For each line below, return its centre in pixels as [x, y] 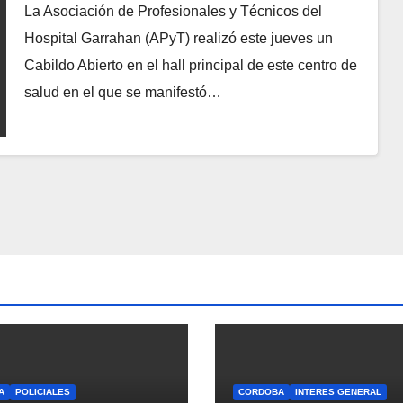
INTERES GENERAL [338, 391]
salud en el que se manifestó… [122, 93]
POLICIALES [43, 391]
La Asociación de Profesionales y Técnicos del [173, 12]
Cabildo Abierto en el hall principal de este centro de [190, 66]
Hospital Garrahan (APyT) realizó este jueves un [178, 39]
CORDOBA [261, 391]
